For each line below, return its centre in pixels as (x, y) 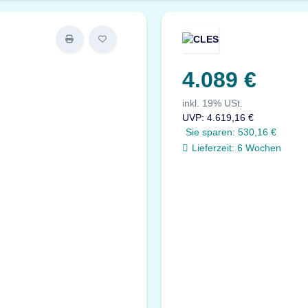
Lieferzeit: (213, 148)
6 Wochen (260, 148)
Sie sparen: (212, 132)
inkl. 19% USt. (213, 103)
